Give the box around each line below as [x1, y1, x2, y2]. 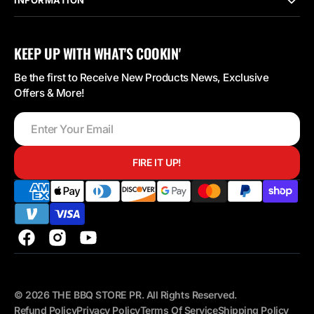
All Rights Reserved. [146, 288, 237, 301]
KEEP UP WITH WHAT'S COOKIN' [14, 42, 181, 64]
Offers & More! [14, 86, 85, 100]
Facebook [25, 237, 74, 251]
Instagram [56, 237, 105, 251]
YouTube [87, 237, 129, 251]
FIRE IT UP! [132, 156, 182, 169]
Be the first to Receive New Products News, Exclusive [14, 70, 269, 84]
